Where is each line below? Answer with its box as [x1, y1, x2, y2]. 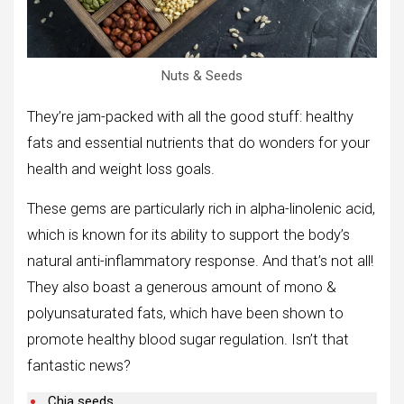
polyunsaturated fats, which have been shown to [27, 304, 344, 322]
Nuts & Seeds [161, 67, 243, 84]
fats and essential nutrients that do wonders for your [27, 133, 370, 151]
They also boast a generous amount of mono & [27, 278, 336, 296]
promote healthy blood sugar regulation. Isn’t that [27, 330, 349, 348]
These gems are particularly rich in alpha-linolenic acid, [27, 199, 375, 217]
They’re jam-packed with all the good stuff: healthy [27, 107, 353, 125]
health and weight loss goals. [27, 160, 215, 178]
